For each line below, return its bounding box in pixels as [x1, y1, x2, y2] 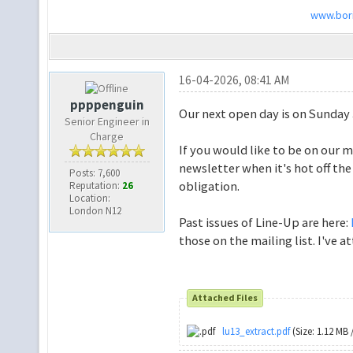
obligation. [178, 177, 240, 194]
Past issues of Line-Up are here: [178, 214, 351, 230]
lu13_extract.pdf [222, 325, 291, 339]
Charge [90, 128, 124, 143]
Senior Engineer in [64, 113, 150, 128]
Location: [69, 191, 110, 205]
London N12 [69, 203, 121, 217]
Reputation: [69, 178, 122, 192]
